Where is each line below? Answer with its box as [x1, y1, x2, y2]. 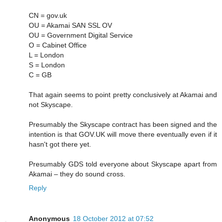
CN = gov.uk [29, 11, 67, 19]
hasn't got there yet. [29, 140, 91, 148]
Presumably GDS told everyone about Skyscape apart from [29, 160, 217, 168]
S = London [29, 60, 65, 69]
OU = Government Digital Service [29, 31, 133, 39]
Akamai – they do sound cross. [29, 169, 125, 178]
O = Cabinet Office [29, 41, 87, 49]
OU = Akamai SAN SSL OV [29, 21, 112, 29]
